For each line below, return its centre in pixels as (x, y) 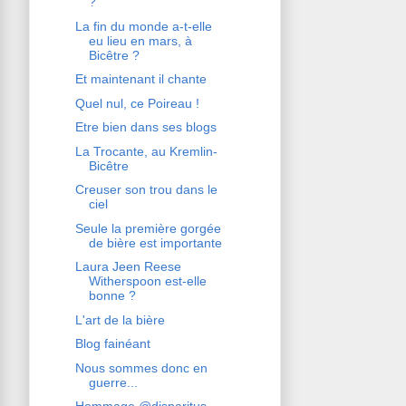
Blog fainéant (112, 344)
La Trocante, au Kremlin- (146, 151)
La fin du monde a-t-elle (143, 26)
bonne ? (112, 296)
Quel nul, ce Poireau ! (137, 103)
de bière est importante (155, 242)
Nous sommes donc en (141, 367)
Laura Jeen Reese (128, 267)
